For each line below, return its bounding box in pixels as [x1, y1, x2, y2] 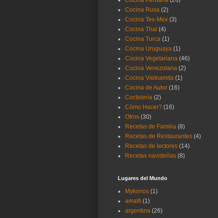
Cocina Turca [125, 36, 161, 43]
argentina [125, 207, 150, 215]
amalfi [125, 198, 141, 205]
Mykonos [125, 188, 149, 195]
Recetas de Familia [125, 123, 176, 130]
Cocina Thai [125, 26, 157, 33]
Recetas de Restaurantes [125, 133, 192, 140]
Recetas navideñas [125, 152, 176, 160]
